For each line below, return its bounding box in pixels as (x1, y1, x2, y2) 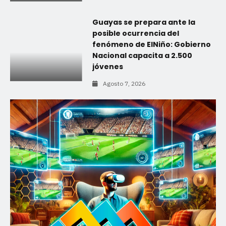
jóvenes (92, 61, 123, 72)
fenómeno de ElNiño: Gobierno (92, 39, 211, 49)
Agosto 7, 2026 (102, 79, 145, 87)
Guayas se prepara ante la (92, 17, 195, 27)
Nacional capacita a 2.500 (92, 50, 192, 61)
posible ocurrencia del (92, 28, 179, 38)
